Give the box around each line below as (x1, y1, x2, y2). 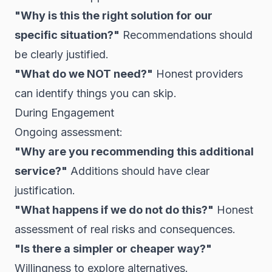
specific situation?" (15, 29, 120, 41)
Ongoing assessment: (15, 126, 123, 138)
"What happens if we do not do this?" (15, 203, 214, 216)
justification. (15, 184, 75, 197)
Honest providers (153, 67, 243, 80)
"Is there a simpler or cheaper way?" (15, 242, 212, 255)
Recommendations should (120, 29, 253, 41)
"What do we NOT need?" (15, 67, 153, 80)
